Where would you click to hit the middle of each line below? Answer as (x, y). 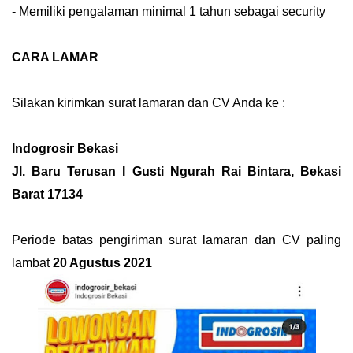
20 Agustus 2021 (102, 263)
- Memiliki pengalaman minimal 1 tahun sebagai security (169, 11)
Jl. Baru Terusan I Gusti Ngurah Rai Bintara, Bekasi (176, 171)
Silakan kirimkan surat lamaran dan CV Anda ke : (149, 103)
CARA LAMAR (55, 57)
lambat (32, 263)
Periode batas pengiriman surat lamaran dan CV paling (176, 240)
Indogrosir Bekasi (67, 149)
